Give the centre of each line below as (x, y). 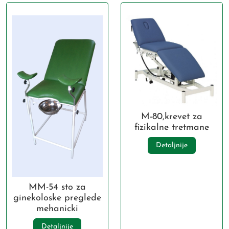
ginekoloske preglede (57, 198)
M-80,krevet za (172, 117)
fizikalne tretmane (172, 127)
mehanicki (57, 209)
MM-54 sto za (57, 188)
